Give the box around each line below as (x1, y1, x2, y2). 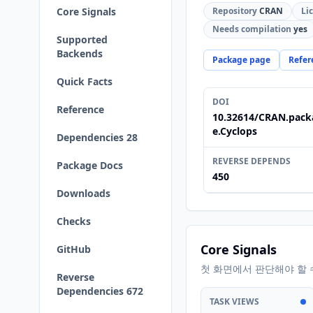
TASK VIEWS (210, 296, 259, 307)
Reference (57, 103, 104, 116)
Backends (57, 47, 103, 60)
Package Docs (57, 159, 123, 172)
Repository (212, 5, 257, 17)
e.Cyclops (212, 124, 257, 138)
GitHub (57, 242, 91, 256)
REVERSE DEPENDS (212, 155, 291, 167)
